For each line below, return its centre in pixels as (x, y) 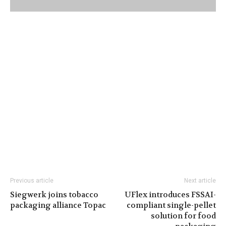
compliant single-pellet (171, 205)
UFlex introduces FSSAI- (170, 194)
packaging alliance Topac (58, 205)
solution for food (183, 216)
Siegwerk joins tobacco (54, 194)
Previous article (32, 180)
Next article (200, 180)
